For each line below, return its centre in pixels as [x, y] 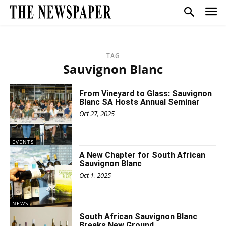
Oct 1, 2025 [95, 175]
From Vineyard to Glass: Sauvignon [146, 93]
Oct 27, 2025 [97, 113]
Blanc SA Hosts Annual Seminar [140, 102]
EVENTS [23, 142]
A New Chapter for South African [143, 155]
